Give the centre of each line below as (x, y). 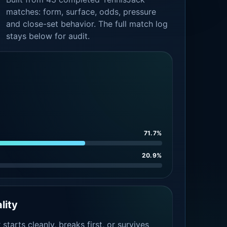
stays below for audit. (48, 36)
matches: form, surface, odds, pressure (81, 12)
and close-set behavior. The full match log (87, 24)
